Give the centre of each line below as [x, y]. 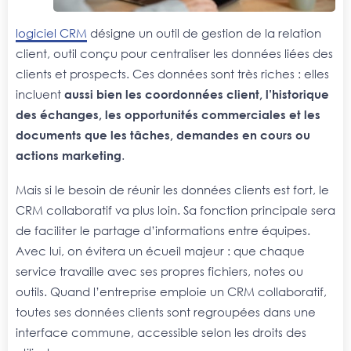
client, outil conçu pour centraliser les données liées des [174, 54]
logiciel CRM [51, 33]
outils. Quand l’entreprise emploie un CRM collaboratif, [171, 291]
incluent [40, 94]
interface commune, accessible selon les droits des [161, 332]
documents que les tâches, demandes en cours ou [163, 135]
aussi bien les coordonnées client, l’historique [197, 94]
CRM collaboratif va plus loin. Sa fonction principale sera [175, 210]
